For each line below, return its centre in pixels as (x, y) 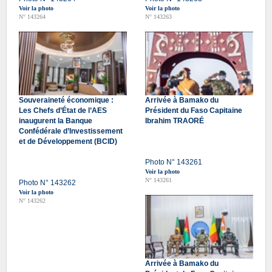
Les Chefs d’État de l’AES (63, 110)
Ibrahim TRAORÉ (175, 121)
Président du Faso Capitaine (194, 110)
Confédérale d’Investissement (71, 131)
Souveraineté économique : (66, 100)
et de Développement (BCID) (68, 141)
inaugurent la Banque (56, 121)
